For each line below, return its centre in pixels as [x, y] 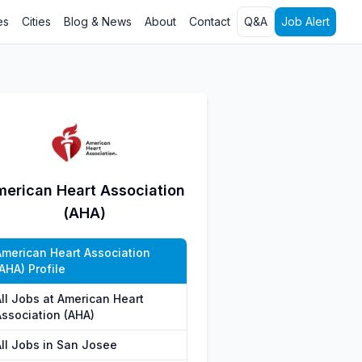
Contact [210, 21]
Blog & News [98, 21]
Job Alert [305, 21]
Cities [36, 21]
